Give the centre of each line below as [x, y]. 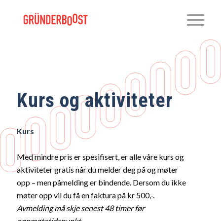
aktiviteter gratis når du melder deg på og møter [97, 169]
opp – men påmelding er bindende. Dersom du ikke [101, 182]
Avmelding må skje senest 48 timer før [80, 208]
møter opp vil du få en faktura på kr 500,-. [86, 195]
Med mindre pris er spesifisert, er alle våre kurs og [100, 156]
